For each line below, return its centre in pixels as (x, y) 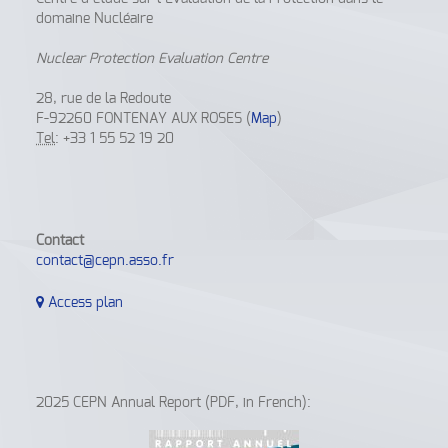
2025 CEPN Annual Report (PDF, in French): (174, 403)
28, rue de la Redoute (104, 99)
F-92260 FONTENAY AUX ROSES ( (144, 119)
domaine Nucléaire (95, 19)
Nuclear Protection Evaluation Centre (152, 59)
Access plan (84, 303)
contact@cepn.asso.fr (105, 261)
